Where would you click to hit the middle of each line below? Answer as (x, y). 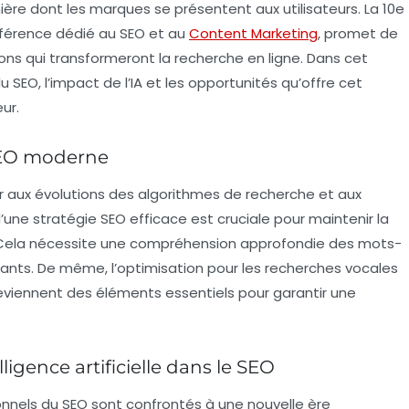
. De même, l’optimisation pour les (148, 267)
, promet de (358, 33)
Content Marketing (253, 33)
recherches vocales (331, 267)
